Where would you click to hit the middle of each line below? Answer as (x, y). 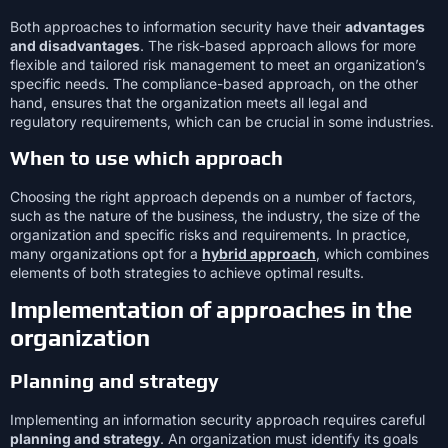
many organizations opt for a (106, 254)
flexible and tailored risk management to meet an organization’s (217, 64)
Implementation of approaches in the (211, 310)
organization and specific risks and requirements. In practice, (210, 235)
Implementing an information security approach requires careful (217, 420)
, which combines (372, 254)
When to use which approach (146, 158)
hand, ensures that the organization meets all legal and (189, 102)
